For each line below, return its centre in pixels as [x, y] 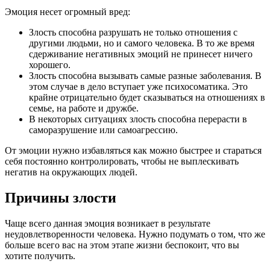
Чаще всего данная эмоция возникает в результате [108, 224]
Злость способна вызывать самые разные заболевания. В [145, 76]
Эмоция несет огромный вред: [67, 12]
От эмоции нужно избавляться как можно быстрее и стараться [133, 151]
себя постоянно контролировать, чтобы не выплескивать [122, 162]
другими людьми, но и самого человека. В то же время [142, 43]
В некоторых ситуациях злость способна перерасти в [138, 119]
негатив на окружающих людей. [71, 172]
